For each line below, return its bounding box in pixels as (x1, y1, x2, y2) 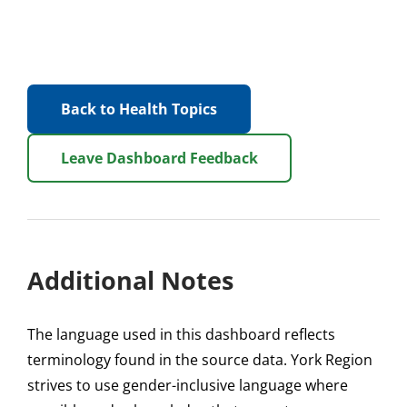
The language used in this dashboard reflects (27, 324, 335, 345)
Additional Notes (27, 263, 233, 298)
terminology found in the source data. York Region (27, 350, 372, 371)
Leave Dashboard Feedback (61, 148, 258, 169)
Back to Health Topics (61, 99, 217, 120)
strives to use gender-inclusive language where (27, 375, 348, 396)
